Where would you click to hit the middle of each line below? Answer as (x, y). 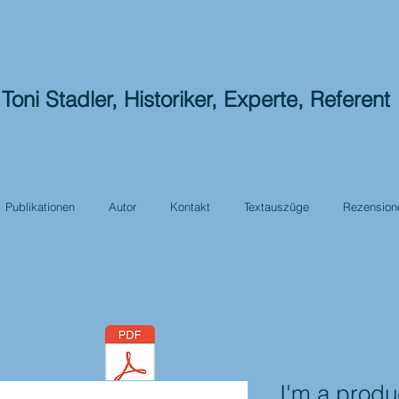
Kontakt (190, 207)
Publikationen (40, 207)
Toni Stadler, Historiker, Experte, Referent (199, 99)
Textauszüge (277, 207)
